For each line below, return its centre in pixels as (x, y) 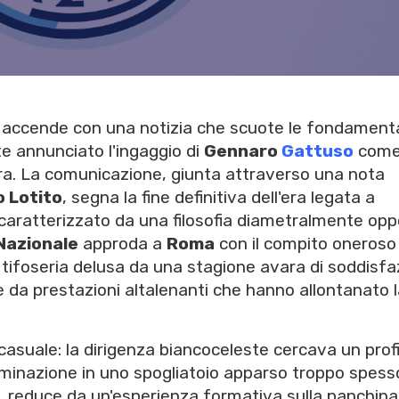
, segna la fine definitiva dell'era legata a (219, 198)
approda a (122, 244)
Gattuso (318, 151)
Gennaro (243, 151)
